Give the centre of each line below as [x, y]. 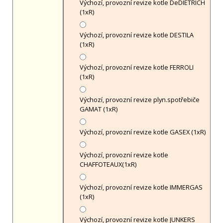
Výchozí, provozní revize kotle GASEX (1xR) [142, 132]
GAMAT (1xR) [98, 109]
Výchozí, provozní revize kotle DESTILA [136, 35]
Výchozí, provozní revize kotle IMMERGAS [141, 187]
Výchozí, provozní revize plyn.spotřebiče [139, 100]
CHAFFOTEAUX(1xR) [108, 165]
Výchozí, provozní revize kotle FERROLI [136, 67]
